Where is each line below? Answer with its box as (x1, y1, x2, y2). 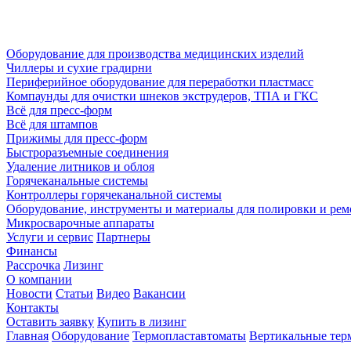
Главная (6, 329, 49, 342)
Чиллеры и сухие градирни (6, 61, 152, 74)
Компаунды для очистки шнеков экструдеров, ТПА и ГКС (6, 89, 318, 103)
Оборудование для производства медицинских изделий (6, 47, 304, 60)
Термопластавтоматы (132, 329, 246, 342)
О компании (6, 273, 72, 286)
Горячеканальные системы (6, 174, 148, 187)
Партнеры (96, 230, 150, 244)
